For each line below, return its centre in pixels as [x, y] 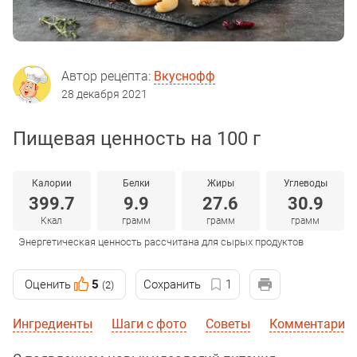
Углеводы [305, 184]
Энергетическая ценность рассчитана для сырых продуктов [161, 242]
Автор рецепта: [108, 76]
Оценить [48, 285]
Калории [51, 184]
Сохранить [172, 285]
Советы [228, 324]
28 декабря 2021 [104, 94]
